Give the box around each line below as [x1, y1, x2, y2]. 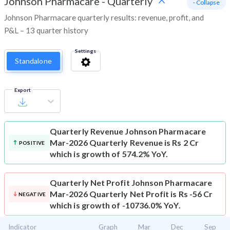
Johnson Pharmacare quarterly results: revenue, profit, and [4, 13, 204, 23]
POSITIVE [19, 140, 45, 146]
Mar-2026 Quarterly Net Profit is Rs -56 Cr [50, 189, 213, 199]
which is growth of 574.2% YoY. [50, 149, 168, 159]
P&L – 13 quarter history [4, 26, 88, 35]
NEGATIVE [18, 191, 46, 198]
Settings [74, 48, 96, 54]
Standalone [15, 56, 52, 66]
